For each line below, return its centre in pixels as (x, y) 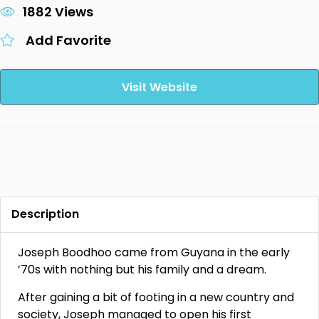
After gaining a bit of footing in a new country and (156, 297)
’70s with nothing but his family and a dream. (142, 270)
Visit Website (159, 87)
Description (45, 214)
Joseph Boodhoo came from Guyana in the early (154, 252)
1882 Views (58, 12)
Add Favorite (68, 40)
